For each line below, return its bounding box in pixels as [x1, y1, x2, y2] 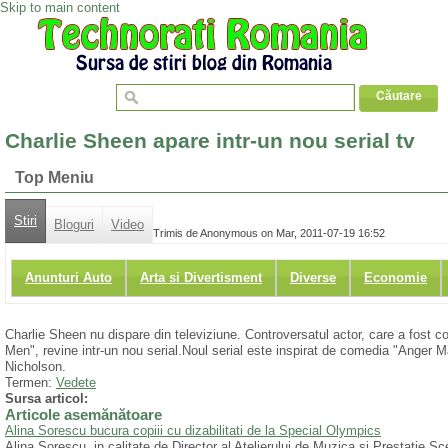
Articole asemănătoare [5, 407, 162, 424]
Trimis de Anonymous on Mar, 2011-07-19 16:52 [153, 226, 385, 239]
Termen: [5, 375, 56, 391]
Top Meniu [15, 169, 94, 186]
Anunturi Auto [25, 270, 112, 286]
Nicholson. [5, 359, 66, 375]
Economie [364, 270, 427, 286]
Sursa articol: [5, 391, 88, 407]
